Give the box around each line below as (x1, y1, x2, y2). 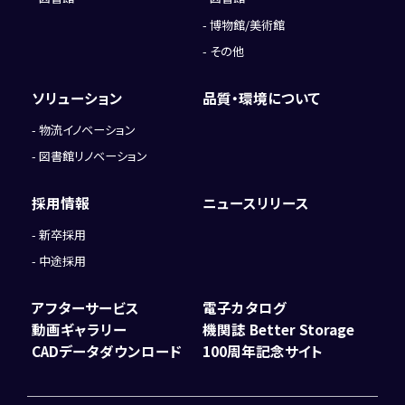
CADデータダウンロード (32, 340, 183, 361)
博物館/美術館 (210, 15, 285, 33)
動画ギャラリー (32, 318, 127, 339)
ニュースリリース (202, 192, 309, 212)
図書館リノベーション (39, 147, 148, 165)
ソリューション (32, 87, 124, 108)
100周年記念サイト (202, 340, 323, 361)
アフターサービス (32, 297, 140, 317)
